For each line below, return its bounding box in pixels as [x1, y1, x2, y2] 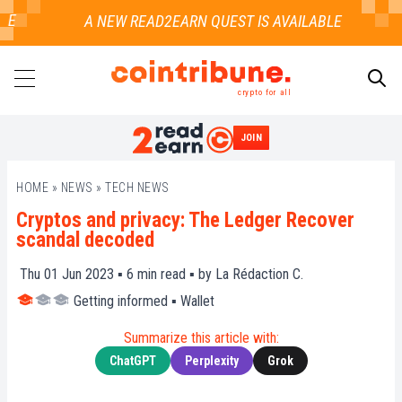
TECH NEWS [105, 180, 170, 196]
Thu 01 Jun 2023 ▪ [20, 266, 123, 284]
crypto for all [237, 86, 291, 97]
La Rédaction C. [215, 266, 303, 284]
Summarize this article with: [123, 329, 279, 347]
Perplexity [184, 354, 239, 369]
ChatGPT [109, 354, 156, 369]
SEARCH [345, 135, 391, 149]
